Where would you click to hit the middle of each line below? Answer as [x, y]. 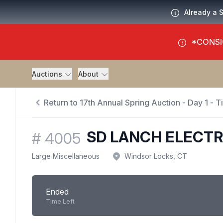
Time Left [60, 202]
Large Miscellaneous [66, 156]
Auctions [48, 74]
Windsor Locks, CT [156, 156]
